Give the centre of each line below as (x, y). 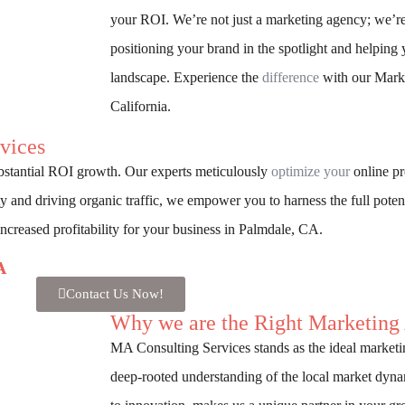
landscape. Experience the (186, 77)
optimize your (311, 171)
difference (291, 77)
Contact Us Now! (114, 293)
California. (141, 106)
